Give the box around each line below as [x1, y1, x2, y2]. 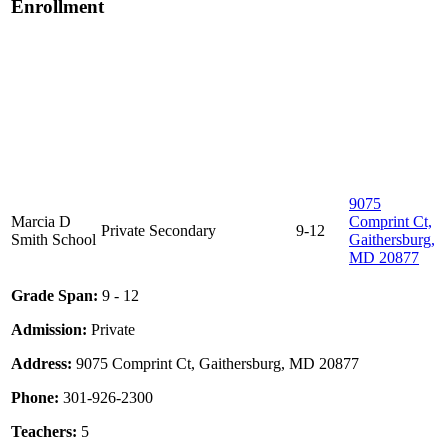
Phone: [11, 389, 59, 407]
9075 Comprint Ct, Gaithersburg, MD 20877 [72, 355, 359, 373]
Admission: [11, 321, 87, 339]
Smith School [11, 231, 96, 249]
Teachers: [11, 423, 77, 441]
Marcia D [11, 213, 71, 231]
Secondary [149, 222, 216, 240]
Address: [11, 355, 72, 373]
